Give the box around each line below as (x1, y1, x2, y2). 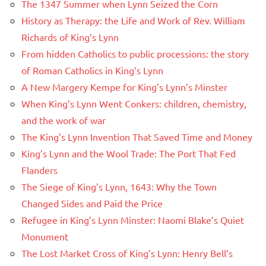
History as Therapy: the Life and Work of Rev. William (21, 14, 245, 27)
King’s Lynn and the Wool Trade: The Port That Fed (21, 147, 236, 160)
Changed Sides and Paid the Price (21, 197, 163, 210)
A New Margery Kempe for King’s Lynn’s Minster (21, 81, 227, 93)
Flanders (21, 164, 58, 176)
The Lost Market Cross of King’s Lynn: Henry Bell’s (21, 247, 233, 259)
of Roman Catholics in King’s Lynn (21, 64, 163, 77)
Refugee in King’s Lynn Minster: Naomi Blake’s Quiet (21, 214, 244, 226)
